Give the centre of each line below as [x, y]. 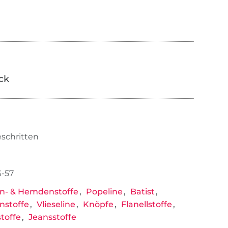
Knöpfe [98, 205]
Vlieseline [56, 205]
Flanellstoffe [146, 205]
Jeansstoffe [52, 217]
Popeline [104, 192]
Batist [142, 192]
